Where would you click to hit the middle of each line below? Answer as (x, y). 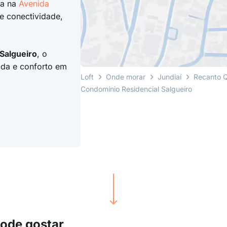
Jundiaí (170, 77)
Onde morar (126, 77)
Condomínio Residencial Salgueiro (137, 89)
